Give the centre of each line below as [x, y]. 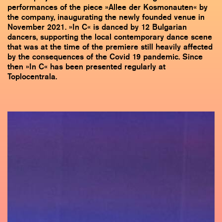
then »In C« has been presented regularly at [86, 66]
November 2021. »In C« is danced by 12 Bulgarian [97, 27]
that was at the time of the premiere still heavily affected [110, 47]
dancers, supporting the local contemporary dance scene [110, 37]
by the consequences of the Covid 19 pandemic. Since [105, 56]
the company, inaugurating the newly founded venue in [106, 17]
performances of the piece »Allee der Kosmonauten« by [108, 7]
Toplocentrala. [32, 76]
